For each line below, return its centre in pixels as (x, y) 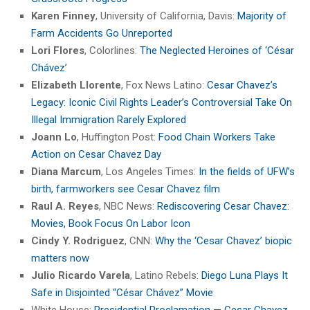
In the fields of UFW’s (247, 171)
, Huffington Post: (118, 137)
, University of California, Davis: (166, 16)
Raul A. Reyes (65, 206)
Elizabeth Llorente (76, 85)
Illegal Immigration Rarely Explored (109, 119)
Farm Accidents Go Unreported (102, 33)
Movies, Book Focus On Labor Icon (111, 223)
